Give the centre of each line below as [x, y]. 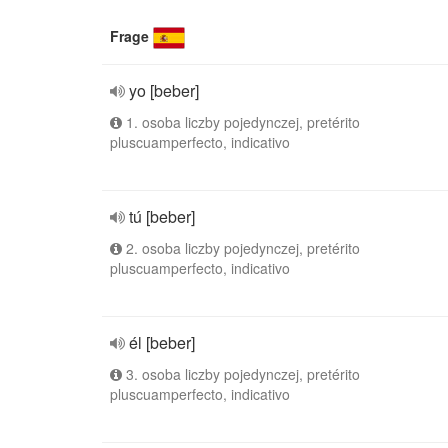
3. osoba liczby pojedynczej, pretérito [241, 374]
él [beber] [162, 342]
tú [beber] [162, 216]
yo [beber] [164, 90]
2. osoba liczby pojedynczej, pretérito [241, 248]
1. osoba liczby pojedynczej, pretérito [241, 122]
